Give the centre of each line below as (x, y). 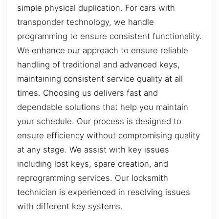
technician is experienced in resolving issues (104, 192)
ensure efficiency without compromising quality (109, 135)
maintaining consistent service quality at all (100, 78)
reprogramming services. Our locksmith (93, 178)
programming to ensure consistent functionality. (109, 36)
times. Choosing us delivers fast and (88, 93)
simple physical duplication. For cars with (96, 8)
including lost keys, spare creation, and (93, 164)
